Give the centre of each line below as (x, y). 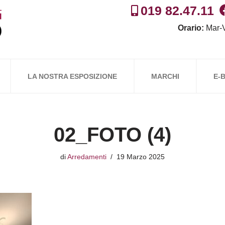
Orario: (191, 28)
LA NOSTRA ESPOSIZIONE (72, 76)
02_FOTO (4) (113, 135)
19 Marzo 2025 (141, 157)
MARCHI (165, 76)
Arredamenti (87, 157)
